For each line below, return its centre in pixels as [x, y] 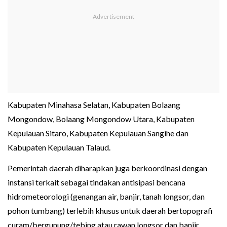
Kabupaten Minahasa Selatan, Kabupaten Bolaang [94, 105]
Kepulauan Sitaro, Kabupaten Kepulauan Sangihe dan [98, 133]
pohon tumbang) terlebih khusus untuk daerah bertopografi [110, 211]
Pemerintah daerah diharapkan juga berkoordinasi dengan [107, 168]
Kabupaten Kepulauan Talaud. [59, 147]
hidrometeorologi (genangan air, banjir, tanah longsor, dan [106, 197]
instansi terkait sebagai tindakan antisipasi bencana [97, 182]
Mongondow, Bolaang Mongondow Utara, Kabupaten [101, 119]
